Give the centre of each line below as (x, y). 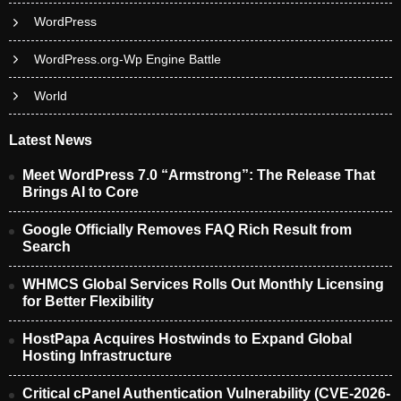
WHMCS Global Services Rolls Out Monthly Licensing (203, 285)
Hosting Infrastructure (97, 356)
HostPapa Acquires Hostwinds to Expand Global (187, 339)
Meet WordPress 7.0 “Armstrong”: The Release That (199, 175)
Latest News (51, 141)
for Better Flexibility (90, 302)
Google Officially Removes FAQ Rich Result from (187, 230)
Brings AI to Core (81, 192)
